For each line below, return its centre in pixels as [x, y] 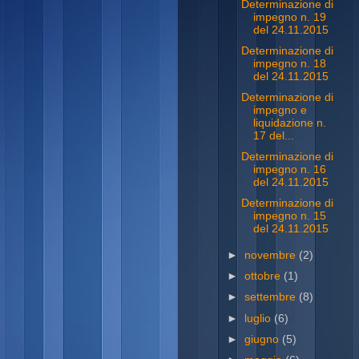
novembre [272, 256]
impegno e [280, 110]
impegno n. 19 [289, 17]
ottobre [264, 276]
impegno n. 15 [289, 216]
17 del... [273, 136]
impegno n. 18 [289, 63]
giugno [264, 339]
